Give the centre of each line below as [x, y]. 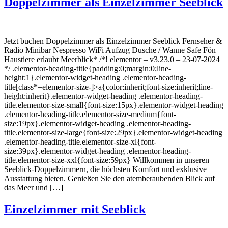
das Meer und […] [34, 187]
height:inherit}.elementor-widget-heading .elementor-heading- [103, 96]
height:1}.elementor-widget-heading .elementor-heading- [95, 77]
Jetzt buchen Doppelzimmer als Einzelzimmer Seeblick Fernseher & [113, 41]
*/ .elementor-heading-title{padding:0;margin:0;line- [88, 68]
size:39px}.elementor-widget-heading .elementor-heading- [97, 151]
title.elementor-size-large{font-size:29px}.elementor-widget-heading [113, 132]
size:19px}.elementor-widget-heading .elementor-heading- [97, 123]
